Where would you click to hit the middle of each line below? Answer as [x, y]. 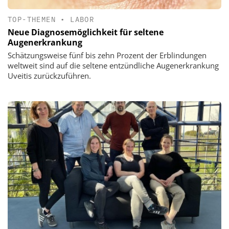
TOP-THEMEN [32, 19]
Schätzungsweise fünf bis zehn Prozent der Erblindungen [107, 55]
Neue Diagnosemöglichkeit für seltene [86, 32]
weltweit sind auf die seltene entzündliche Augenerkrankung [113, 65]
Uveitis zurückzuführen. [49, 75]
